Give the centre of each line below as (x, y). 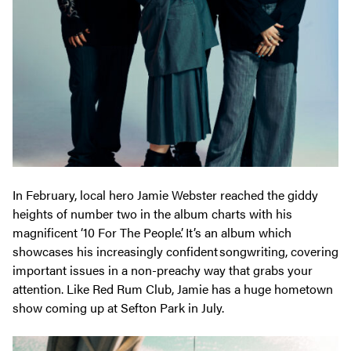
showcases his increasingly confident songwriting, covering (175, 251)
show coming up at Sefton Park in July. (120, 308)
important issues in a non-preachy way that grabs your (163, 270)
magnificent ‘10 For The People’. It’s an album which (152, 233)
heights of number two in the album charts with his (152, 214)
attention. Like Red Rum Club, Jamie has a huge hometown (173, 289)
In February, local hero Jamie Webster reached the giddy (165, 195)
